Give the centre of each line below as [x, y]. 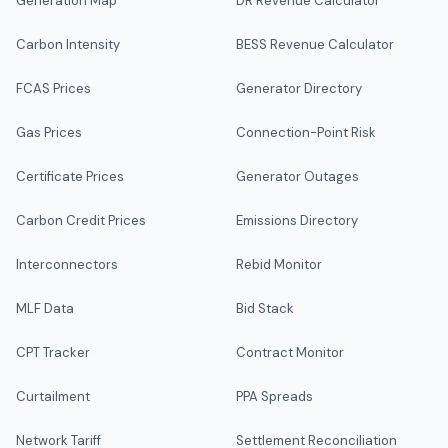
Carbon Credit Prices [81, 220]
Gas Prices [49, 132]
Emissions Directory [297, 220]
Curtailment [53, 396]
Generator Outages [297, 176]
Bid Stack [265, 308]
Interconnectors [67, 264]
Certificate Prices [70, 176]
